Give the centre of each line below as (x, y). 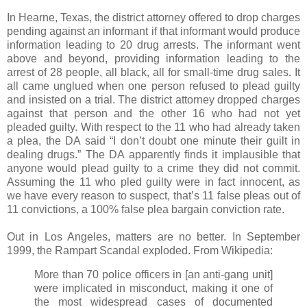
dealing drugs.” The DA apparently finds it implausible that (153, 154)
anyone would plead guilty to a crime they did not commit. (153, 168)
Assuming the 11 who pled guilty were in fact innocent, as (153, 182)
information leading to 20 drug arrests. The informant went (153, 45)
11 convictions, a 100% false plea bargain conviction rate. (146, 209)
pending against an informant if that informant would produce (153, 31)
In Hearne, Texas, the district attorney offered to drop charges (153, 17)
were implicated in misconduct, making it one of (153, 288)
